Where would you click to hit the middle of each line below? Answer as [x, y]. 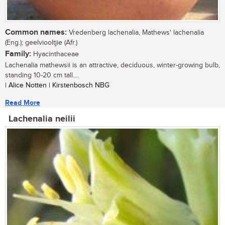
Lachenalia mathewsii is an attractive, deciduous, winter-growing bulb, [113, 66]
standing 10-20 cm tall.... [42, 76]
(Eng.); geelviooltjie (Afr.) [41, 43]
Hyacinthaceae [55, 54]
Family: [18, 54]
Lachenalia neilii [42, 119]
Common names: [36, 33]
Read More [23, 103]
